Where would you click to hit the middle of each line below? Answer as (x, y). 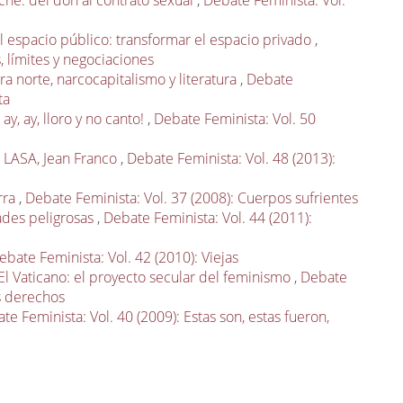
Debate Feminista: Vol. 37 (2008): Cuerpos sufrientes (192, 198)
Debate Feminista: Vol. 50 (235, 119)
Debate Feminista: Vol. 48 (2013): (232, 159)
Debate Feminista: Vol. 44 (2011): (208, 218)
